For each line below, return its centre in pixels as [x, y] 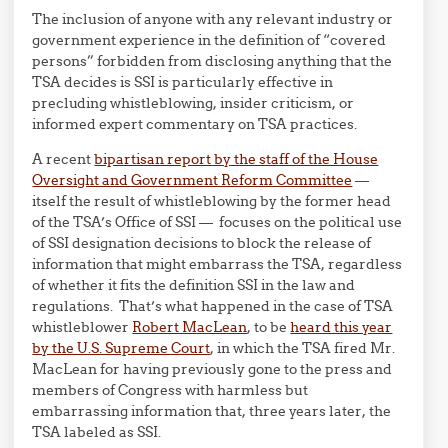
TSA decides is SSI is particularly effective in [183, 82]
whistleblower [82, 327]
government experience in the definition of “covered [209, 40]
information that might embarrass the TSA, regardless [217, 264]
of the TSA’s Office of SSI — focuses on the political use [217, 222]
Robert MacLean [190, 327]
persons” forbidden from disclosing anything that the [212, 61]
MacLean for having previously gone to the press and [212, 369]
